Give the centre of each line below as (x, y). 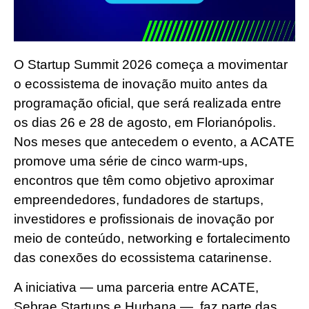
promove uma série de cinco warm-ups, (131, 161)
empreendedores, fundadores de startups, (139, 200)
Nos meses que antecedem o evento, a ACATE (154, 142)
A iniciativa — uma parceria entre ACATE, (136, 287)
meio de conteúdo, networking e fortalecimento (152, 239)
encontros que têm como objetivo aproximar (144, 181)
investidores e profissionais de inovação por (144, 219)
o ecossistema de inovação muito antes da (141, 84)
